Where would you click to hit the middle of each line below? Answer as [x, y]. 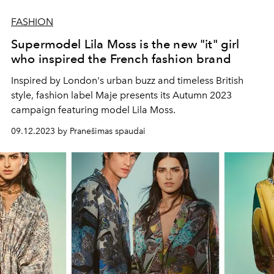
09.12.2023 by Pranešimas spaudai [78, 131]
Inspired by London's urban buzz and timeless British [127, 81]
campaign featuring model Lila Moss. [93, 110]
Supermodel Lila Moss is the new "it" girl [125, 44]
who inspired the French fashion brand [121, 59]
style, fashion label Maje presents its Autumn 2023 [121, 95]
